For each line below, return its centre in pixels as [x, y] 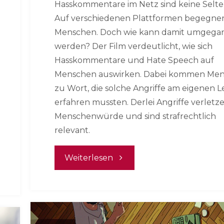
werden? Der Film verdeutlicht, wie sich [134, 46]
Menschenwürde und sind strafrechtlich [135, 116]
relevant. [72, 130]
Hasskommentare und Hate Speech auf [134, 60]
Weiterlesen [88, 158]
